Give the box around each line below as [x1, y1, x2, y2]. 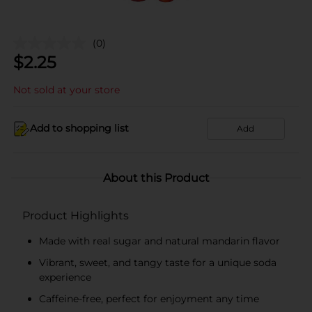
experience [39, 270, 91, 283]
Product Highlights [22, 208, 129, 222]
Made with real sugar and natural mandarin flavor [39, 234, 280, 247]
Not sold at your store [13, 83, 120, 96]
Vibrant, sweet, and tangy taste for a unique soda [39, 256, 276, 269]
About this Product [102, 171, 210, 185]
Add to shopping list [30, 122, 129, 134]
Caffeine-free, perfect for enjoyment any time [39, 292, 259, 305]
